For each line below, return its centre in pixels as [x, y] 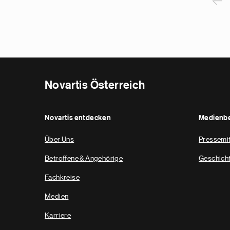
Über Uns [60, 139]
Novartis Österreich [95, 85]
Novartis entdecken [78, 118]
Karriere [58, 215]
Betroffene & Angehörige [84, 158]
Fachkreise [62, 177]
